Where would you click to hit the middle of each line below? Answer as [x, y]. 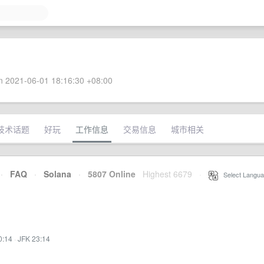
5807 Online [108, 174]
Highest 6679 [167, 174]
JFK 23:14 [34, 238]
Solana [57, 174]
